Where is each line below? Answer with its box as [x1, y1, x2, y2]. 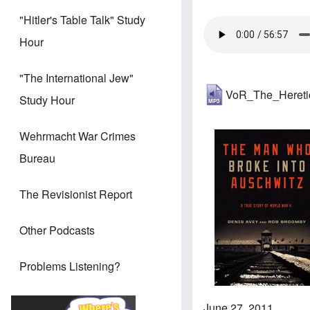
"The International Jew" [19, 70, 134, 86]
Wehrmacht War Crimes [19, 128, 136, 145]
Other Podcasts [19, 222, 95, 239]
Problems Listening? [19, 258, 120, 275]
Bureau [19, 150, 55, 167]
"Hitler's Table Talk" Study [19, 12, 145, 28]
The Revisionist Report [19, 186, 132, 203]
